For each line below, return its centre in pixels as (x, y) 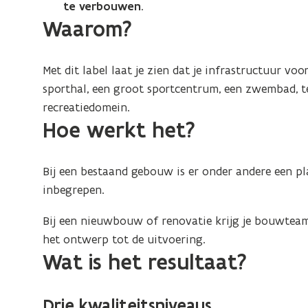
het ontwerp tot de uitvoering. (124, 239)
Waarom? (88, 29)
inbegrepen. (74, 190)
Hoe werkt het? (119, 130)
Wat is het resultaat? (145, 262)
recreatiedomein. (87, 107)
